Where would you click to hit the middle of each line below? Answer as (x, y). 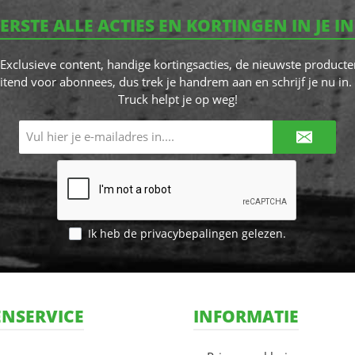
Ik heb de (114, 233)
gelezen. (262, 233)
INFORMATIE (246, 316)
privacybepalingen (189, 233)
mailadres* (171, 141)
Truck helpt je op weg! (177, 99)
